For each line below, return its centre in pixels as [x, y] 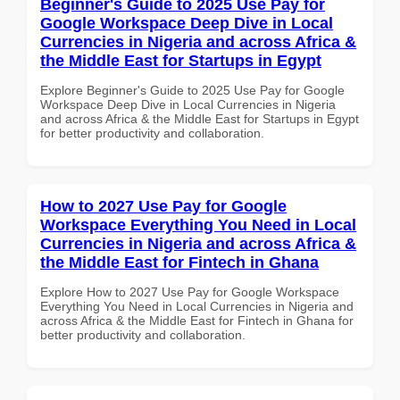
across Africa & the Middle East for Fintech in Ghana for [197, 320]
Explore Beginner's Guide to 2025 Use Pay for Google [192, 90]
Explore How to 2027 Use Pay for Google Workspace [190, 292]
